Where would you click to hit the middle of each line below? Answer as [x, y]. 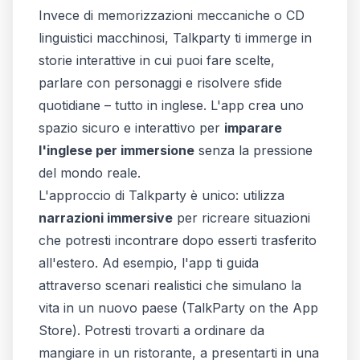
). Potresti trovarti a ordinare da [168, 330]
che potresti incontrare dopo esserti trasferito [178, 240]
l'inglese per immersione [117, 150]
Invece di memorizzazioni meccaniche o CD [172, 15]
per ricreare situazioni [241, 217]
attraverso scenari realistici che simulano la [170, 285]
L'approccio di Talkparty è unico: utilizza [162, 195]
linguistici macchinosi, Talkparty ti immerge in [175, 37]
